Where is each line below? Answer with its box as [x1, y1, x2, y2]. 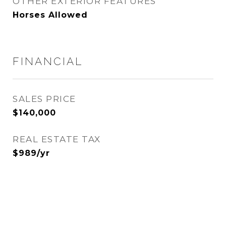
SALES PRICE [13, 94, 76, 104]
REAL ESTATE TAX [13, 134, 101, 144]
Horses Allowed [13, 10, 88, 20]
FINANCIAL [13, 55, 83, 68]
